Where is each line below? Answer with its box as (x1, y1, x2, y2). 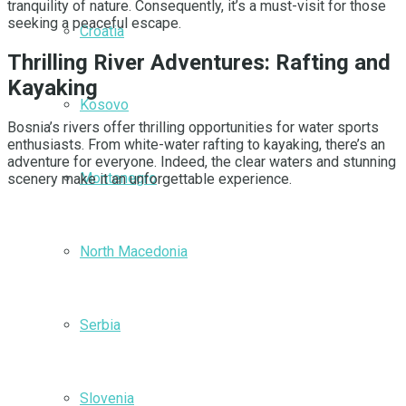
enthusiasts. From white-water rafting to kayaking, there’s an (7, 135, 385, 153)
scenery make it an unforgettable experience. (7, 169, 292, 188)
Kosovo (80, 96, 129, 113)
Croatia (80, 23, 124, 40)
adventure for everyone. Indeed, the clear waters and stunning (7, 152, 396, 170)
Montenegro (80, 169, 157, 187)
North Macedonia (80, 243, 188, 260)
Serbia (80, 316, 121, 333)
